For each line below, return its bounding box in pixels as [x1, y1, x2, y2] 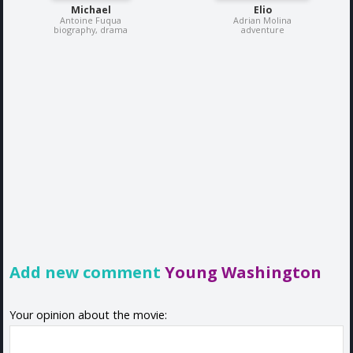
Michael [70, 3, 111, 17]
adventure [240, 24, 284, 36]
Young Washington [165, 261, 321, 284]
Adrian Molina [233, 14, 292, 27]
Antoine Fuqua [60, 14, 121, 27]
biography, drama [54, 24, 128, 36]
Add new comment [9, 261, 165, 284]
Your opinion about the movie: [9, 307, 167, 322]
